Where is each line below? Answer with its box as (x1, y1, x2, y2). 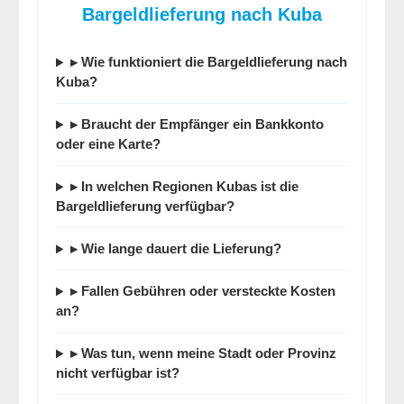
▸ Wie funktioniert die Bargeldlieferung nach (69, 54, 347, 70)
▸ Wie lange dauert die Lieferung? (69, 241, 281, 257)
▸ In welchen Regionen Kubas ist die (69, 179, 298, 195)
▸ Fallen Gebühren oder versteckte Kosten (69, 283, 335, 299)
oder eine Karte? (56, 136, 161, 152)
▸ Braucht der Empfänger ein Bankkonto (69, 116, 324, 133)
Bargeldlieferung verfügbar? (56, 198, 234, 215)
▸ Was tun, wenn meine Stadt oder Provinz (69, 345, 336, 362)
